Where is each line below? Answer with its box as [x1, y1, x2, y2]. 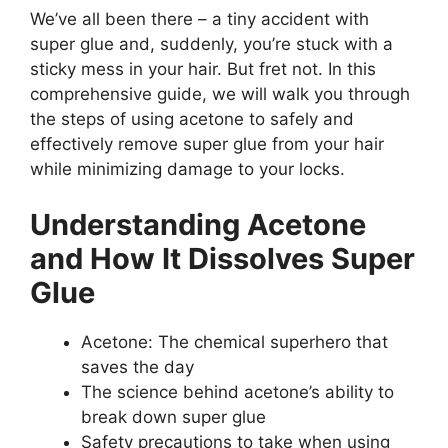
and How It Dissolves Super [30, 240, 415, 276]
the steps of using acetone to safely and [30, 109, 354, 129]
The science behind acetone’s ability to [81, 381, 394, 402]
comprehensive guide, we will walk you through [30, 84, 410, 104]
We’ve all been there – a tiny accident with [30, 9, 369, 29]
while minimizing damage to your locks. [30, 159, 345, 179]
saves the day [81, 356, 194, 377]
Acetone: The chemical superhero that [81, 331, 388, 352]
